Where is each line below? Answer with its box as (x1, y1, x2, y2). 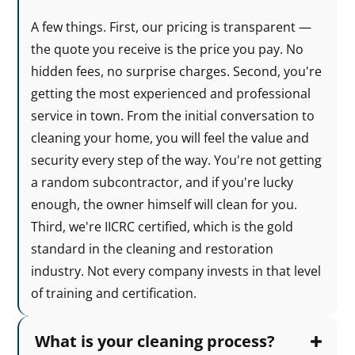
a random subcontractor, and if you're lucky (31, 174, 294, 191)
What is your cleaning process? (35, 330, 276, 352)
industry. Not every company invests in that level (31, 262, 322, 280)
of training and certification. (31, 284, 197, 302)
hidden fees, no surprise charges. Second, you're (31, 63, 323, 80)
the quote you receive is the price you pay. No (31, 40, 304, 58)
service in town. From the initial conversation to (31, 107, 315, 124)
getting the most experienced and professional (31, 85, 311, 102)
